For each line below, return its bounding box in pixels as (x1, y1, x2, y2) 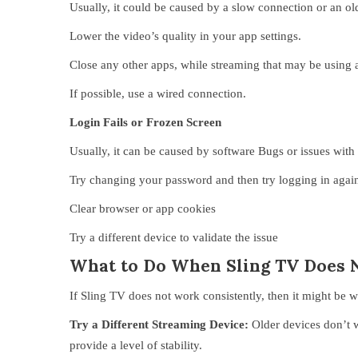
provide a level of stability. (70, 339, 202, 352)
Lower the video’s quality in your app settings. (70, 30, 301, 42)
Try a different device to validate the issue (70, 231, 278, 244)
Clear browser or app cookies (70, 202, 216, 215)
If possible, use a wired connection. (70, 87, 246, 100)
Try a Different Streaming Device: (70, 318, 249, 331)
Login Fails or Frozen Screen (70, 116, 221, 129)
